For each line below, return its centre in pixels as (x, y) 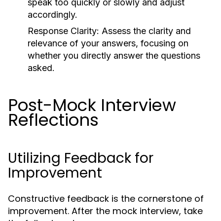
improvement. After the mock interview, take (105, 211)
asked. (41, 68)
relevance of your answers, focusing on (108, 43)
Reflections (53, 120)
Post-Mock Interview (92, 105)
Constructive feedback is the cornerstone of (106, 199)
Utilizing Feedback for (81, 158)
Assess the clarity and (145, 31)
